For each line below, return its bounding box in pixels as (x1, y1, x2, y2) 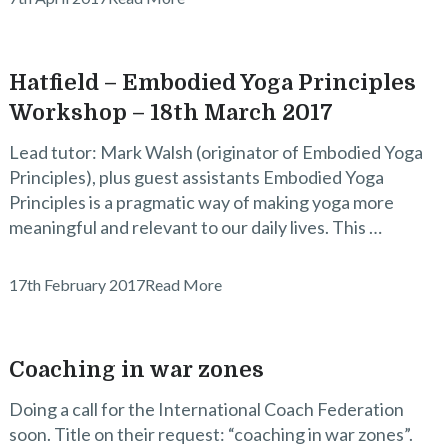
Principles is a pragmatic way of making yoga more (8, 191, 394, 213)
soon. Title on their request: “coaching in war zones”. (8, 423, 413, 445)
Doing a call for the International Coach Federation (8, 398, 404, 420)
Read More (144, 275, 222, 294)
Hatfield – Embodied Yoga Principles (8, 70, 416, 95)
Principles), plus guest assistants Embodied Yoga (8, 166, 384, 188)
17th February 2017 (8, 275, 145, 294)
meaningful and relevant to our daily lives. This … (8, 216, 382, 238)
